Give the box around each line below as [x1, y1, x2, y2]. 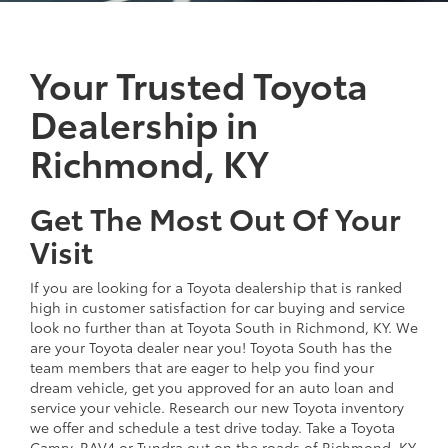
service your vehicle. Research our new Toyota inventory [30, 396, 404, 417]
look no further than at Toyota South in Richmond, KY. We [30, 316, 418, 337]
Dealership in [30, 96, 258, 148]
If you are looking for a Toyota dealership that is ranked [30, 276, 402, 297]
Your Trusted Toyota [30, 57, 368, 109]
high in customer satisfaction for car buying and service [30, 296, 405, 317]
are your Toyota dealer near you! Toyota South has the [30, 336, 392, 357]
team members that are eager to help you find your [30, 356, 374, 377]
